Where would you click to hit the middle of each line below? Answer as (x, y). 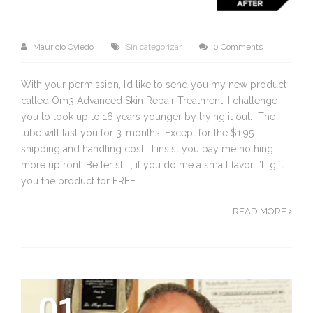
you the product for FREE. (81, 181)
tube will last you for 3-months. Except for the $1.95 (137, 132)
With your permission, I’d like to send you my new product (154, 84)
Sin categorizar (154, 46)
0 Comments (237, 46)
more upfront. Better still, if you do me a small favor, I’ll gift (152, 165)
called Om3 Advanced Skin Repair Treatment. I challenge (149, 100)
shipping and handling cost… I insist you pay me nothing (147, 148)
